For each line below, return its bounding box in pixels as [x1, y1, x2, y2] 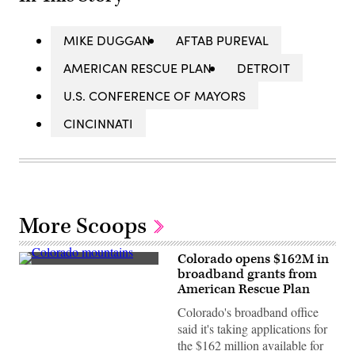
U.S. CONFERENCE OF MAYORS [63, 87, 246, 105]
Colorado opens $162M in [177, 250, 329, 269]
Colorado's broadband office [177, 303, 319, 321]
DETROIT [237, 59, 290, 77]
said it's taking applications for [177, 320, 327, 338]
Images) [18, 329, 57, 344]
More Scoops [19, 212, 151, 242]
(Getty [18, 318, 48, 333]
